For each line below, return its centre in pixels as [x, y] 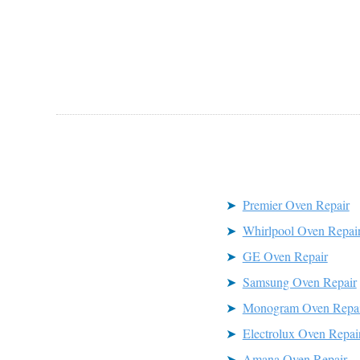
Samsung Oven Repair [299, 282]
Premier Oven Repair [296, 205]
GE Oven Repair [285, 256]
